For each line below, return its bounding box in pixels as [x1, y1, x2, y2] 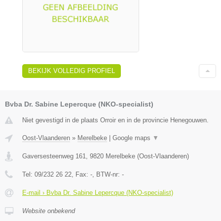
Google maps [112, 134, 152, 142]
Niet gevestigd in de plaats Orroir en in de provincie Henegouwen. [22, 116, 209, 124]
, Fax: [72, 170, 90, 178]
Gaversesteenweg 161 [22, 152, 86, 160]
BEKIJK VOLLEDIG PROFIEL [28, 67, 115, 74]
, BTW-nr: [92, 170, 122, 178]
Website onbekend [22, 207, 75, 215]
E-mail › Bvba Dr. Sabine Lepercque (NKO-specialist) [22, 188, 173, 196]
